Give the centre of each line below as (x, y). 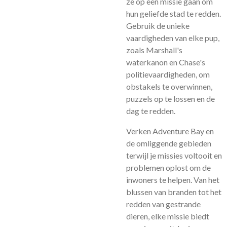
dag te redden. (151, 111)
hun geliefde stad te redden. (174, 13)
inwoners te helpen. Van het (173, 180)
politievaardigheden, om (168, 74)
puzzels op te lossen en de (171, 99)
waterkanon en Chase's (166, 62)
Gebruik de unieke (158, 26)
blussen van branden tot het (174, 192)
